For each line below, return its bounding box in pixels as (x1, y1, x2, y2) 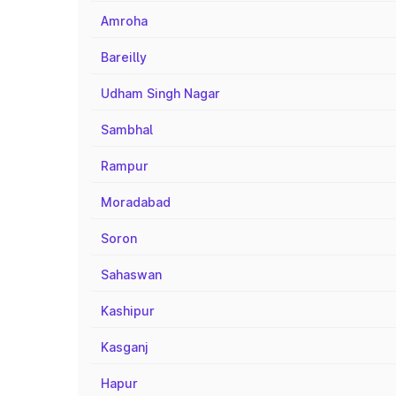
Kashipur (101, 303, 155, 318)
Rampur (101, 158, 148, 173)
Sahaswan (101, 267, 162, 282)
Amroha (101, 13, 148, 28)
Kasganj (101, 339, 148, 354)
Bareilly (101, 49, 147, 65)
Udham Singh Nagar (101, 86, 220, 101)
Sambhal (101, 122, 153, 137)
